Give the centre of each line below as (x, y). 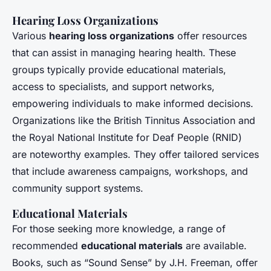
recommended (47, 246)
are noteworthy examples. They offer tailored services (135, 155)
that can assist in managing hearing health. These (124, 53)
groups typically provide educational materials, (119, 70)
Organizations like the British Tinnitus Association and (134, 121)
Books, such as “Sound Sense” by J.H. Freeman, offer (135, 263)
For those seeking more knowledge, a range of (119, 229)
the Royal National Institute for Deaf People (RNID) (127, 138)
